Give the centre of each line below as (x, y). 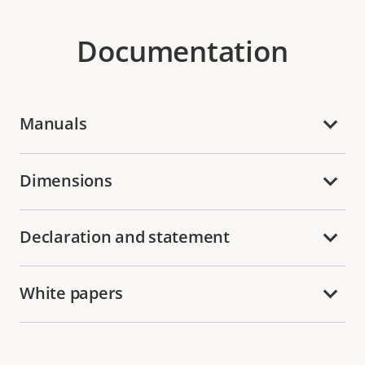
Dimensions (66, 180)
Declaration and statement (125, 236)
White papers (71, 292)
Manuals (53, 124)
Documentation (182, 51)
